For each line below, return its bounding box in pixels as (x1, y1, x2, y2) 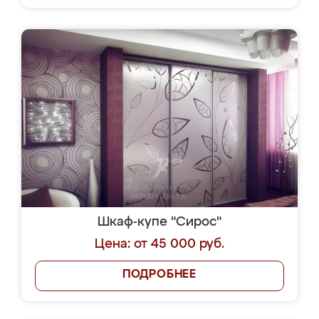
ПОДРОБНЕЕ (122, 269, 197, 281)
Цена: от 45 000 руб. (95, 238, 224, 251)
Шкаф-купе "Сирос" (98, 216, 221, 229)
